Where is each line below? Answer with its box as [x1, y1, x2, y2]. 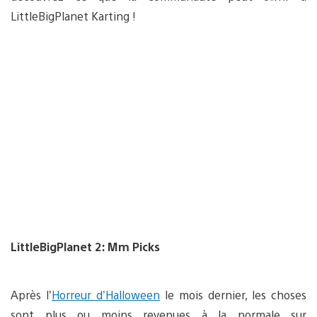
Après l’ [11, 287, 52, 302]
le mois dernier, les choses [160, 287, 306, 302]
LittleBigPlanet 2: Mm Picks [11, 238, 160, 254]
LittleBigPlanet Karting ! [11, 8, 136, 23]
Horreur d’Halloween [52, 287, 160, 302]
